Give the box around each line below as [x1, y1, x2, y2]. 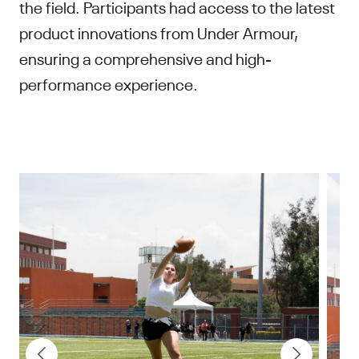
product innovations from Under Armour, [19, 20, 298, 42]
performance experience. [19, 71, 198, 94]
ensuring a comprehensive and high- [19, 46, 272, 68]
